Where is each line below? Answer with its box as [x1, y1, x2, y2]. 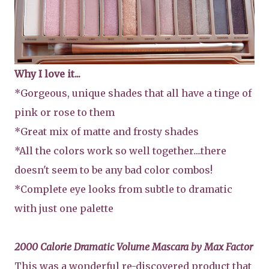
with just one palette [14, 202, 113, 214]
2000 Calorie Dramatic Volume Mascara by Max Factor [14, 240, 253, 253]
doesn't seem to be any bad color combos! [14, 163, 213, 176]
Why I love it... [14, 67, 80, 80]
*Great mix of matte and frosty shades [14, 125, 199, 138]
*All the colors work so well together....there [14, 144, 226, 157]
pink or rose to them [14, 106, 115, 118]
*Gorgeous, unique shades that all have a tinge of [14, 86, 252, 99]
